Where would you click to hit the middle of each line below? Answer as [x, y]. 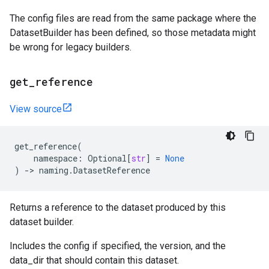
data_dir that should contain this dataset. [94, 260]
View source [36, 109]
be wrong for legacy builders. [71, 47]
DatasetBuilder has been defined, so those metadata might [133, 33]
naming [54, 170]
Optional [107, 158]
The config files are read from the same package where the [133, 18]
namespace [56, 158]
